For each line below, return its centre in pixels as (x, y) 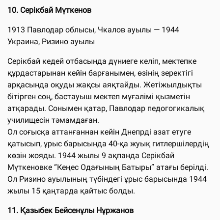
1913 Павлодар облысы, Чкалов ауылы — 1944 (93, 29)
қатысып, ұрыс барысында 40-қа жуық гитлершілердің (108, 143)
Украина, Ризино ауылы (51, 41)
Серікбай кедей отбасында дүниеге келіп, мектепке (102, 61)
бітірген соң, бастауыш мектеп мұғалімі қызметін (99, 96)
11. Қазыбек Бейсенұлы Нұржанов (70, 210)
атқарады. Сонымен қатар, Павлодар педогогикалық (106, 108)
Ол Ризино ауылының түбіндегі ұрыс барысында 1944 (107, 179)
